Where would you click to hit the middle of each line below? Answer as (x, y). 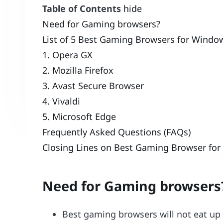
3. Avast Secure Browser (93, 85)
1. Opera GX (68, 55)
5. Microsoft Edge (79, 116)
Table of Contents (82, 8)
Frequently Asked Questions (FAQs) (117, 132)
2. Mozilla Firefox (78, 70)
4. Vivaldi (61, 101)
